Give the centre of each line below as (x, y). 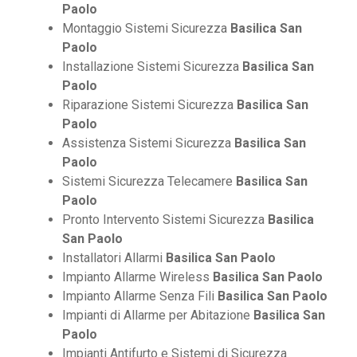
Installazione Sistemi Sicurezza (152, 67)
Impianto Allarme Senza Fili (140, 296)
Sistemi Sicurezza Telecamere (149, 182)
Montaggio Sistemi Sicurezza (146, 29)
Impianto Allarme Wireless (137, 277)
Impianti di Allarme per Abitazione (158, 316)
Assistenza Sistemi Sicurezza (148, 143)
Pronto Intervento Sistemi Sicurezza (165, 220)
